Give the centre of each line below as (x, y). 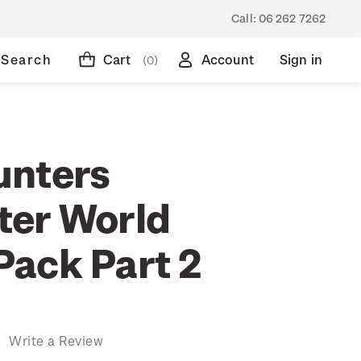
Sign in (301, 59)
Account (227, 59)
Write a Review (56, 340)
